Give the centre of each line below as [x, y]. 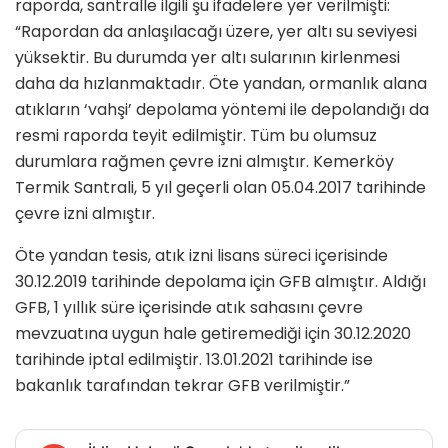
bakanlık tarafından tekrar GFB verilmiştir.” [182, 386]
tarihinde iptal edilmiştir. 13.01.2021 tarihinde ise [194, 360]
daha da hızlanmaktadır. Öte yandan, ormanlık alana [221, 84]
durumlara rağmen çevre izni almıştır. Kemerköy [204, 162]
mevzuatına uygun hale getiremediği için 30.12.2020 [213, 334]
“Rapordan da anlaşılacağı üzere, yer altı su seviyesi [216, 32]
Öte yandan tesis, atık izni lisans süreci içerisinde [201, 256]
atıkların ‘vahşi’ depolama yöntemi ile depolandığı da [222, 110]
